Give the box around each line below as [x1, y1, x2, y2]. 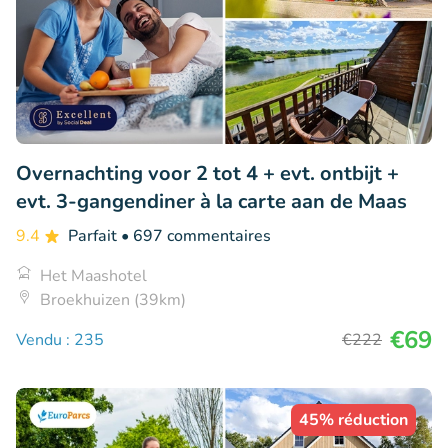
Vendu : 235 [16, 329, 104, 352]
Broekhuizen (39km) [40, 289, 186, 312]
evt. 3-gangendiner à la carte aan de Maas [16, 188, 407, 216]
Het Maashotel [40, 265, 147, 288]
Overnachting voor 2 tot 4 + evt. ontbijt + [16, 160, 399, 188]
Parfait [68, 225, 121, 248]
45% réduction [299, 409, 408, 432]
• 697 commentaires [121, 225, 271, 248]
